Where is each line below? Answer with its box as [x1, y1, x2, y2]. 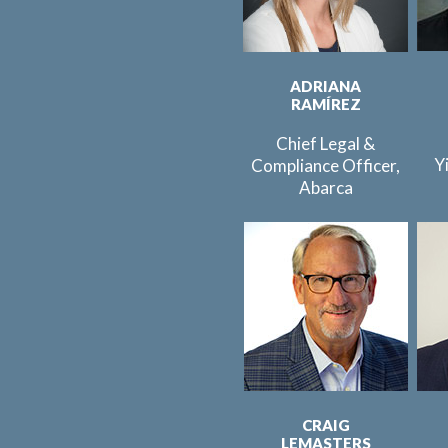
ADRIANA [290, 77, 361, 95]
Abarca [298, 177, 353, 198]
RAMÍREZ [290, 95, 361, 113]
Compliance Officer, [251, 155, 400, 176]
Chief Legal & [276, 133, 375, 154]
